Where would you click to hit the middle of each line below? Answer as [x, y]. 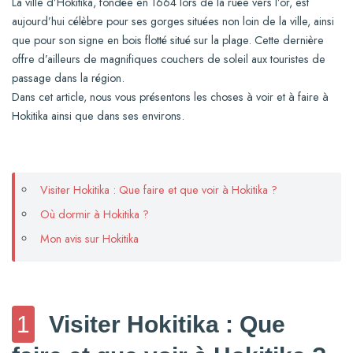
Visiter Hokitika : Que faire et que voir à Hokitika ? [159, 190]
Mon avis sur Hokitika [89, 239]
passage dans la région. [68, 78]
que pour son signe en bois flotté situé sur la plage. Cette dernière [168, 41]
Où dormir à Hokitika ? [95, 215]
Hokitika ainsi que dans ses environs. [98, 116]
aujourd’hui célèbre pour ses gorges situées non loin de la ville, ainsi [173, 22]
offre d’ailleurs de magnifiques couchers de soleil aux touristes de [169, 59]
